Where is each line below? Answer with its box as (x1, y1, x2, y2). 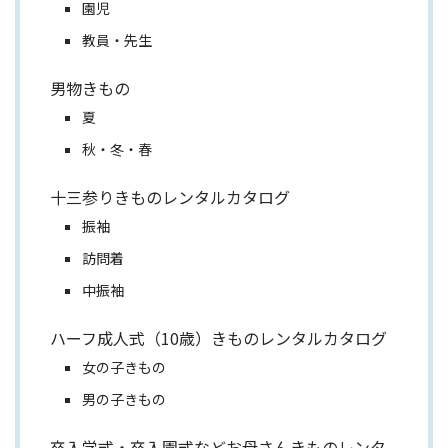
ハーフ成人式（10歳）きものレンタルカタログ (50, 325, 387, 350)
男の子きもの (82, 388, 166, 409)
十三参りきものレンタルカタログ (50, 184, 290, 209)
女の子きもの (82, 356, 166, 377)
